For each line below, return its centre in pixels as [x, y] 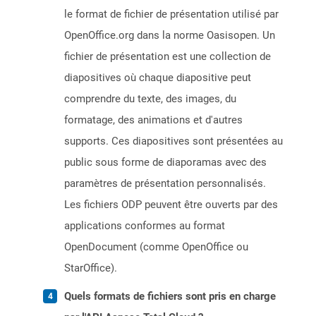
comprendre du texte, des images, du [150, 99]
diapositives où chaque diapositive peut [158, 78]
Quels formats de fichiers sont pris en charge [170, 297]
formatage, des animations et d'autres [153, 120]
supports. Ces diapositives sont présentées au [174, 141]
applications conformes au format [145, 226]
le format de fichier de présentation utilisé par [171, 14]
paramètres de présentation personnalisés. [165, 184]
